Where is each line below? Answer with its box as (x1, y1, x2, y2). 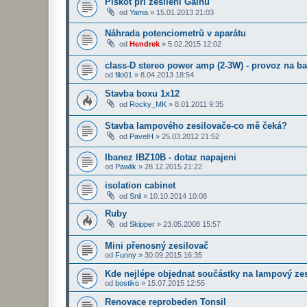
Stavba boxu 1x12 (105, 88, 180, 99)
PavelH (130, 132, 153, 140)
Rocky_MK (130, 99, 167, 108)
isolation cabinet (105, 180, 175, 191)
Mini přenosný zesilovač (105, 240, 208, 251)
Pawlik (115, 162, 136, 171)
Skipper (130, 220, 155, 229)
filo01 (115, 70, 132, 79)
